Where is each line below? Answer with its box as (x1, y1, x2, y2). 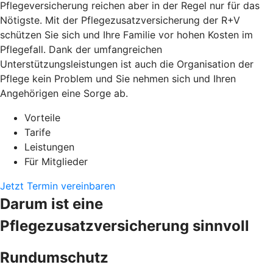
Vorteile (24, 111, 60, 124)
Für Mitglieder (24, 155, 88, 168)
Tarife (24, 126, 51, 138)
